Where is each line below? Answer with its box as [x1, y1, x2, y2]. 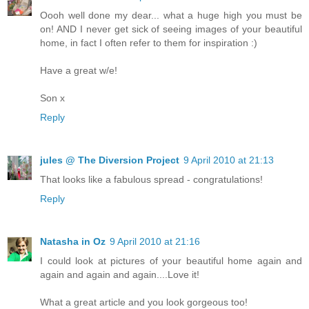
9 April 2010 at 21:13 [183, 154, 274, 166]
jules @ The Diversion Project [40, 154, 179, 166]
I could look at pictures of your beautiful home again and [40, 255, 302, 267]
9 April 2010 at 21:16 [110, 236, 200, 248]
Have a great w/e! [40, 65, 117, 77]
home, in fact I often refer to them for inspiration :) [40, 37, 257, 49]
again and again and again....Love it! [40, 269, 199, 281]
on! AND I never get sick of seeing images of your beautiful [40, 23, 302, 35]
